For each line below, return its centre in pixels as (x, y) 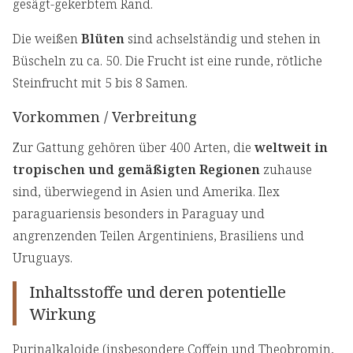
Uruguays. (44, 258)
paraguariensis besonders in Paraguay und (139, 214)
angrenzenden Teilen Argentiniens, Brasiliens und (158, 236)
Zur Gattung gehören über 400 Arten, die (134, 148)
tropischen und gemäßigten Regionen (136, 170)
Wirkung (63, 314)
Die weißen (47, 39)
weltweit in (291, 148)
